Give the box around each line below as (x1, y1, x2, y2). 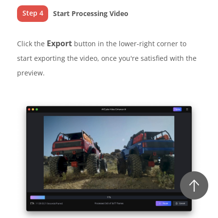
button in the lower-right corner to (72, 38, 186, 48)
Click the (17, 38, 47, 48)
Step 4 (22, 8, 43, 18)
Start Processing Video (53, 8, 129, 18)
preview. (17, 68, 45, 77)
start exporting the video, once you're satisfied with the (17, 53, 197, 63)
